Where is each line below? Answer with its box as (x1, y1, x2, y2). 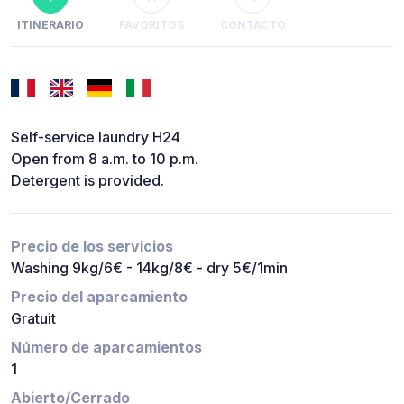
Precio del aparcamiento (11, 288, 188, 307)
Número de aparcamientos (11, 338, 202, 357)
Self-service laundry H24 (11, 128, 180, 147)
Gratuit (11, 309, 56, 328)
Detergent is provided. (11, 171, 164, 190)
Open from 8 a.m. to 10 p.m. (11, 150, 198, 169)
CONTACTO (219, 18, 286, 32)
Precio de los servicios (11, 237, 173, 256)
